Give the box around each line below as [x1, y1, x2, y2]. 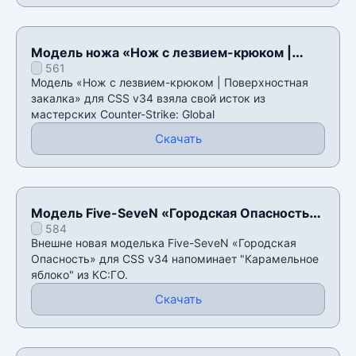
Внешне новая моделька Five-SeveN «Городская [31, 235, 296, 250]
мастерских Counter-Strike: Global [31, 106, 215, 121]
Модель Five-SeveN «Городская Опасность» [31, 204, 317, 221]
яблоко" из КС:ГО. [31, 267, 128, 281]
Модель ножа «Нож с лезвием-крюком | [31, 44, 292, 60]
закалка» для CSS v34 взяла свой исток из [31, 91, 265, 105]
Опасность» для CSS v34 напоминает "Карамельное [31, 251, 319, 265]
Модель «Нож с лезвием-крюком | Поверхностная [31, 75, 308, 89]
